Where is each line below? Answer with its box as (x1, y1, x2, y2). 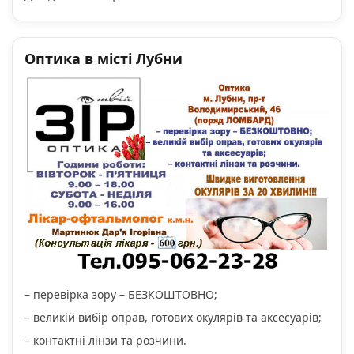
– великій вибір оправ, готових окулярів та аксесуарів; (24, 309, 322, 325)
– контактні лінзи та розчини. (24, 332, 186, 348)
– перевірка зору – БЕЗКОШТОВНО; (24, 286, 217, 302)
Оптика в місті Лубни (24, 49, 183, 69)
